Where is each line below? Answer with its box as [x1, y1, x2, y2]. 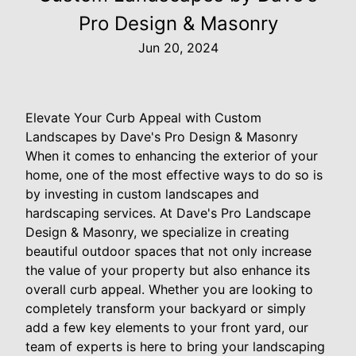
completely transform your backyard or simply [25, 300, 306, 316]
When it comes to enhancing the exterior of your [25, 147, 318, 164]
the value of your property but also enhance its [25, 261, 310, 278]
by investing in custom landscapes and [25, 185, 259, 202]
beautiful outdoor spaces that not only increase [25, 242, 311, 259]
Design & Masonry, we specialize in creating [25, 223, 289, 240]
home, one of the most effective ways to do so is [25, 166, 323, 183]
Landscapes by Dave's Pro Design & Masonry [25, 128, 298, 145]
